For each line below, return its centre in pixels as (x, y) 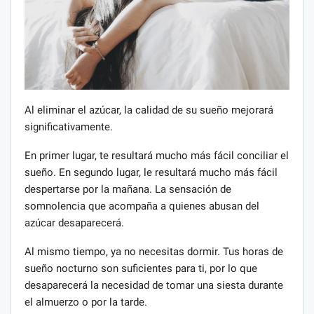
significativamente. (69, 127)
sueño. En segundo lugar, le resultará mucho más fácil (151, 172)
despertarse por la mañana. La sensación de (128, 189)
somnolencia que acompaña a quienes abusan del (142, 206)
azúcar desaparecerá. (74, 223)
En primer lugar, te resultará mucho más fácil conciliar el (157, 155)
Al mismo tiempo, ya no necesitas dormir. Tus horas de (154, 251)
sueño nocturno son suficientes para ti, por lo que (141, 268)
